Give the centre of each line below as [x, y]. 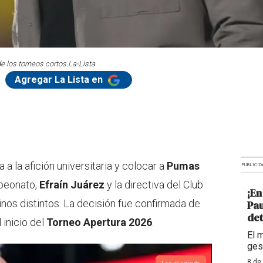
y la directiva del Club [154, 185]
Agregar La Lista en [60, 80]
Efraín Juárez [72, 185]
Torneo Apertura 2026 [99, 222]
